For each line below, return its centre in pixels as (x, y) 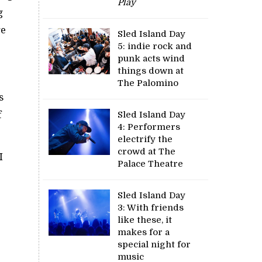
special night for (154, 244)
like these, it (145, 220)
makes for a (144, 232)
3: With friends (151, 207)
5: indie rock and (155, 46)
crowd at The (147, 151)
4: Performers (149, 127)
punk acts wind (151, 58)
